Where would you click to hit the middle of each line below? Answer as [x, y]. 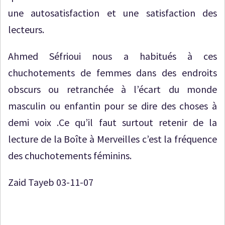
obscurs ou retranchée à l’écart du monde [113, 89]
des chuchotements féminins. [70, 155]
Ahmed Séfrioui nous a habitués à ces [113, 56]
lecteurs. [26, 29]
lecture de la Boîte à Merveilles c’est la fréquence [113, 139]
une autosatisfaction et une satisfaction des [113, 13]
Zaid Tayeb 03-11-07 [51, 182]
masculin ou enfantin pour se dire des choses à [113, 106]
